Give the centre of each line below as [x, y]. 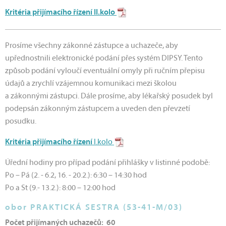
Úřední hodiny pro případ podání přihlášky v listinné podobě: [107, 163]
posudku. [21, 122]
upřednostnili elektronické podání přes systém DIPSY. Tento [104, 59]
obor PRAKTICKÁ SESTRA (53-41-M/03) [94, 208]
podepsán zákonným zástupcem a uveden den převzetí [98, 109]
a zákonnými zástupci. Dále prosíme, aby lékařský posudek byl [109, 97]
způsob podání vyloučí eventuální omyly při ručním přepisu [105, 71]
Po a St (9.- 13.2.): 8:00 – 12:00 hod [60, 188]
